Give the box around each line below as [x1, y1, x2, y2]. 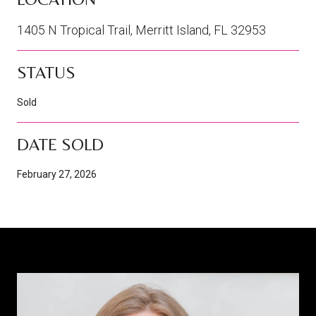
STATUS [17, 62, 75, 82]
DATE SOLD [17, 134, 104, 154]
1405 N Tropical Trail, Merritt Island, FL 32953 [17, 22, 266, 37]
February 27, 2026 [17, 168, 97, 180]
